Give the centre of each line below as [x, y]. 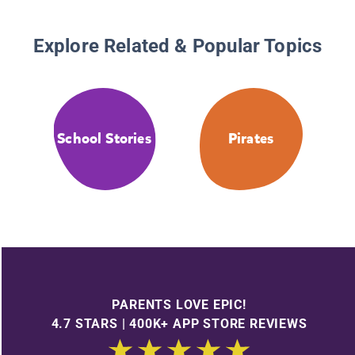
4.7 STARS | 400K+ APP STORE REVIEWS [179, 323]
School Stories [104, 139]
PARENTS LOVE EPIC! [179, 304]
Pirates [251, 139]
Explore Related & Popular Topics [177, 46]
